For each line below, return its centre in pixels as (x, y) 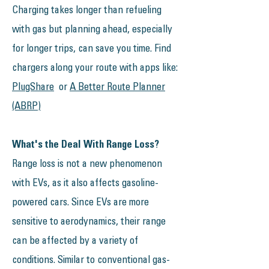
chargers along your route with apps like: (95, 69)
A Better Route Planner (117, 88)
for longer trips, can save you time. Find (92, 50)
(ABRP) (26, 107)
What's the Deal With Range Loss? (86, 146)
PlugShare (33, 88)
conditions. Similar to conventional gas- (91, 261)
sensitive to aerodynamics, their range (89, 222)
